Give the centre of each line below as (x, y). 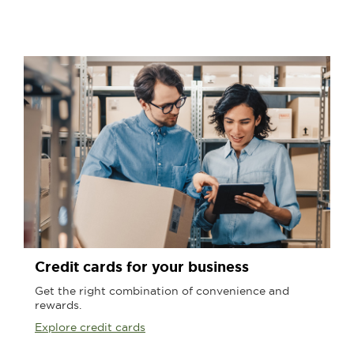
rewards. (58, 305)
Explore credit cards (90, 327)
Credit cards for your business (142, 267)
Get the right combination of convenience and (162, 290)
